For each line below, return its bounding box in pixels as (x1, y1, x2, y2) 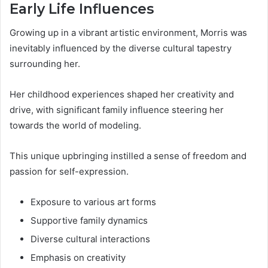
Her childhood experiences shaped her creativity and (10, 89, 234, 100)
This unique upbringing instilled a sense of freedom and (10, 150, 246, 162)
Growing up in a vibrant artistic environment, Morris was (10, 27, 247, 39)
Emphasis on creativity (31, 252, 126, 264)
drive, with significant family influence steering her (10, 104, 224, 116)
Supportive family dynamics (31, 215, 148, 227)
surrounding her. (10, 58, 80, 70)
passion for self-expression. (10, 166, 129, 178)
